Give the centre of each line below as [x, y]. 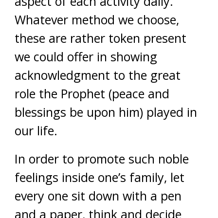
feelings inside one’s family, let [100, 177]
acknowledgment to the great [98, 75]
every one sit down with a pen [98, 196]
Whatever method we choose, [97, 19]
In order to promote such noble [102, 159]
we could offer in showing [86, 56]
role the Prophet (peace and [92, 93]
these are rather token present [100, 38]
